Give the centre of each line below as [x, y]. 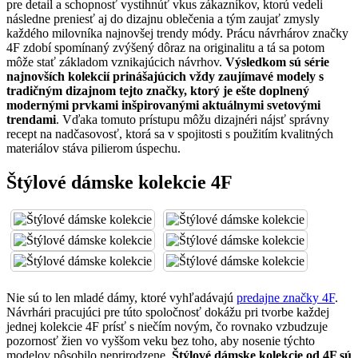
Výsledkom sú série [277, 62]
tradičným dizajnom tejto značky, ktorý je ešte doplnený [158, 90]
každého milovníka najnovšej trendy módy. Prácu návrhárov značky [177, 33]
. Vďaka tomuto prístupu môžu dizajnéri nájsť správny [193, 119]
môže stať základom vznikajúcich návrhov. [116, 62]
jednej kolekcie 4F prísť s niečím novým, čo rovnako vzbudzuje [167, 326]
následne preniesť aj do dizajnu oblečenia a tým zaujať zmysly [163, 18]
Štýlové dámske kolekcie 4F [119, 182]
